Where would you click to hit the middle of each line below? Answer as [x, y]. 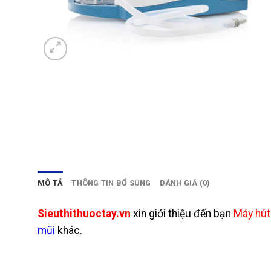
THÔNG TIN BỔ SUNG [111, 183]
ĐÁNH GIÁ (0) [185, 183]
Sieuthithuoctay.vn [84, 214]
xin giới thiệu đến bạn [181, 214]
